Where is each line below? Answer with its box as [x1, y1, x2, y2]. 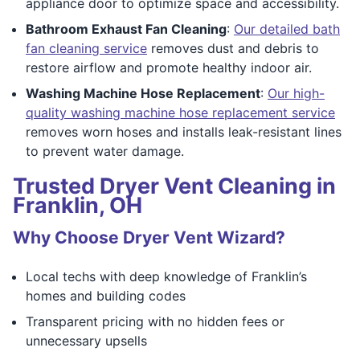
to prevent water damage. [26, 142, 184, 159]
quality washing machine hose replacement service [26, 104, 335, 121]
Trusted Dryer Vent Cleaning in [13, 172, 336, 199]
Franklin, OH [13, 191, 142, 219]
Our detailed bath [234, 20, 340, 37]
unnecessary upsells [26, 332, 147, 349]
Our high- [268, 84, 325, 101]
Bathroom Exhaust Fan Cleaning [26, 20, 227, 37]
